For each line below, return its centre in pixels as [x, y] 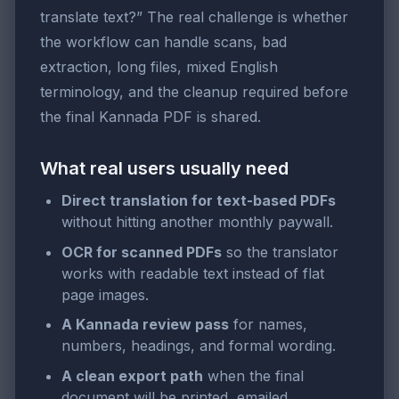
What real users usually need [164, 169]
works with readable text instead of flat [193, 273]
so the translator [280, 252]
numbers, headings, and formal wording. [199, 346]
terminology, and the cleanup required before [194, 92]
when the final [253, 376]
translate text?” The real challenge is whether [194, 17]
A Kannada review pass [145, 325]
